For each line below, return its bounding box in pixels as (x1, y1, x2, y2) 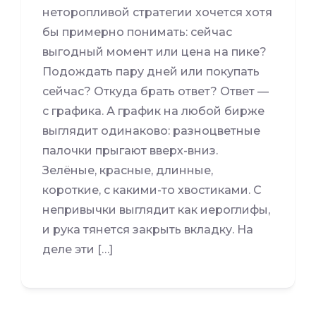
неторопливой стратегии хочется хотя (42, 6, 272, 20)
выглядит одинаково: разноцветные (42, 124, 260, 138)
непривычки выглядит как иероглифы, (42, 203, 270, 217)
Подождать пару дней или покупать (42, 65, 260, 79)
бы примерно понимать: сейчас (42, 25, 232, 39)
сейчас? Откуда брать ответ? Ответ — (42, 85, 269, 99)
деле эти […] (42, 243, 113, 257)
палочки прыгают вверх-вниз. (42, 144, 218, 158)
